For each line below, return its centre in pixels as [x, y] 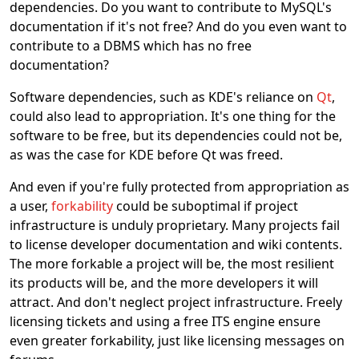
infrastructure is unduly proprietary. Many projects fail [175, 225]
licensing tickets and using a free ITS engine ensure [165, 321]
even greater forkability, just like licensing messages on [177, 341]
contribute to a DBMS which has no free [131, 46]
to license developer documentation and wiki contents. [176, 244]
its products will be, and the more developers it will [164, 283]
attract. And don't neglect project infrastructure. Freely [176, 302]
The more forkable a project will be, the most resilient [172, 264]
